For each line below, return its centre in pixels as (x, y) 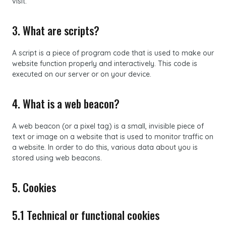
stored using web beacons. (57, 158)
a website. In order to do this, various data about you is (105, 147)
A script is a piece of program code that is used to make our (113, 53)
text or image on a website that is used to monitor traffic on (113, 137)
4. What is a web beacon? (66, 103)
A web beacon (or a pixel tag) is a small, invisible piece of (108, 126)
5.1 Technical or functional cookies (86, 215)
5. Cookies (34, 187)
